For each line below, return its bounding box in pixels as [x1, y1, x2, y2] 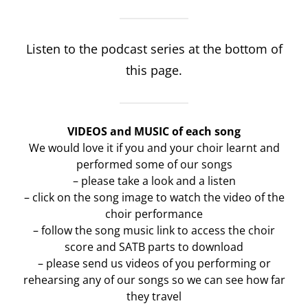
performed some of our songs [76, 156, 232, 172]
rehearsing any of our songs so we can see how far [23, 272, 285, 287]
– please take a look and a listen [72, 173, 236, 188]
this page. [126, 61, 182, 78]
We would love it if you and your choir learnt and [28, 140, 280, 155]
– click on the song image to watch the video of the [23, 189, 285, 205]
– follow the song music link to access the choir [33, 222, 275, 238]
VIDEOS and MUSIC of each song [67, 123, 241, 139]
